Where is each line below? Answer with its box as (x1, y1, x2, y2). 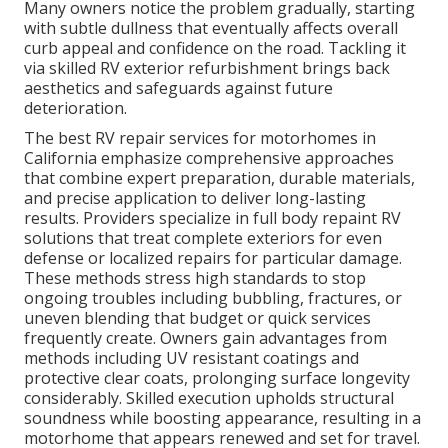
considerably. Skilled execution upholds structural (24, 387, 394, 410)
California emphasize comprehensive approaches (24, 147, 394, 170)
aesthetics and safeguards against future (24, 77, 333, 100)
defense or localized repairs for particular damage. (24, 247, 402, 270)
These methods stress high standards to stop (24, 267, 366, 290)
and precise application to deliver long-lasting (24, 187, 366, 210)
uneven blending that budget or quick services (24, 307, 371, 330)
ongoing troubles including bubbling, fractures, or (24, 287, 402, 310)
